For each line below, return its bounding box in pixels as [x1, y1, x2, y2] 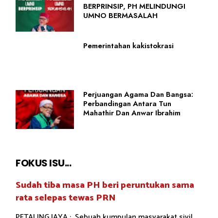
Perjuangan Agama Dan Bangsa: [83, 89, 193, 100]
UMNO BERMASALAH [83, 10, 158, 21]
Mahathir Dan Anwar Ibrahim [83, 108, 181, 119]
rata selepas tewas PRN [16, 190, 116, 206]
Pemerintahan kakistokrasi [83, 40, 174, 52]
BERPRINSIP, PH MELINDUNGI [83, 1, 185, 12]
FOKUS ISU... [16, 156, 71, 170]
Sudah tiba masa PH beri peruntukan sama [16, 178, 194, 193]
